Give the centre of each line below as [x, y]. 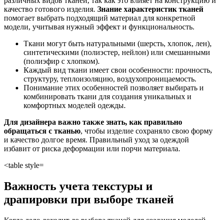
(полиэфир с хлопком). [62, 61]
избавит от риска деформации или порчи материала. [92, 149]
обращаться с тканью [42, 131]
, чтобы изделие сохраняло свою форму [147, 131]
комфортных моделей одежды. [75, 106]
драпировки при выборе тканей [89, 200]
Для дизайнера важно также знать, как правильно [93, 122]
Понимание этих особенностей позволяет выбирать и [114, 88]
